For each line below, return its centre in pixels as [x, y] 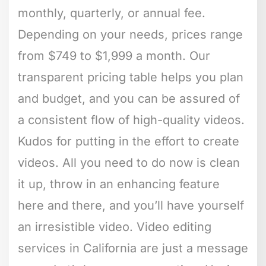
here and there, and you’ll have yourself [131, 206]
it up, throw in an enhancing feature [119, 184]
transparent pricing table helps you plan [131, 77]
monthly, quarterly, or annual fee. [112, 13]
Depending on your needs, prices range [130, 35]
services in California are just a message [133, 248]
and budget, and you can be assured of [129, 99]
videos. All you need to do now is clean [129, 163]
